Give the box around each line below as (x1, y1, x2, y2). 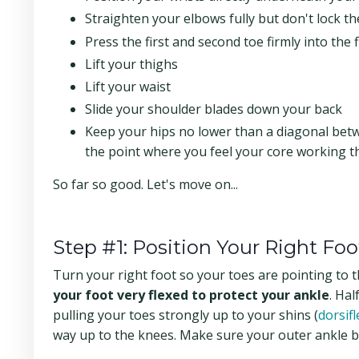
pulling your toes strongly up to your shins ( (53, 306, 318, 325)
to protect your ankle (192, 286, 329, 305)
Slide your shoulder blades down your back (85, 100, 342, 119)
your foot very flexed (53, 286, 188, 305)
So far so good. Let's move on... (53, 175, 238, 194)
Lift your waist (85, 77, 171, 95)
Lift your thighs (85, 54, 178, 73)
